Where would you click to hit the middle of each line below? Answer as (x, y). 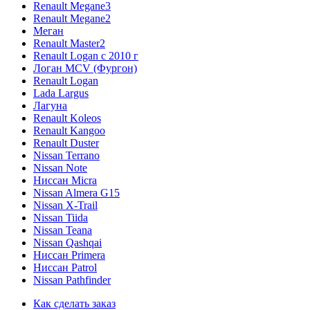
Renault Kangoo (69, 130)
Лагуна (50, 105)
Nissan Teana (63, 230)
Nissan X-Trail (65, 205)
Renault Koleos (67, 118)
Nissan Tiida (61, 217)
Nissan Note (60, 167)
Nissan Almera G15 (76, 192)
